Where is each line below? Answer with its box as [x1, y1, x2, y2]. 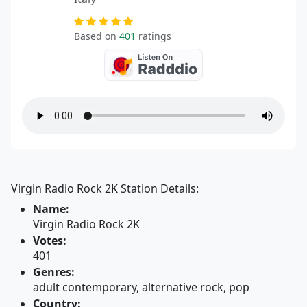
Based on [74, 29, 120, 42]
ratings [136, 29, 172, 42]
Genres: [33, 265, 75, 280]
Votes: [33, 233, 66, 248]
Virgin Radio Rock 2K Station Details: [11, 181, 199, 196]
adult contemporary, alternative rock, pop [33, 280, 249, 295]
